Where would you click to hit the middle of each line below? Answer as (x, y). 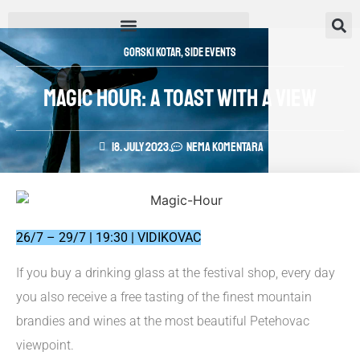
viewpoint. (45, 346)
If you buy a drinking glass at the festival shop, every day (176, 273)
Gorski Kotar (152, 53)
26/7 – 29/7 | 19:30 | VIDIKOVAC (108, 237)
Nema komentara (225, 147)
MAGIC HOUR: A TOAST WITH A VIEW (180, 98)
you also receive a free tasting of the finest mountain (164, 297)
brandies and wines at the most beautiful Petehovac (163, 321)
